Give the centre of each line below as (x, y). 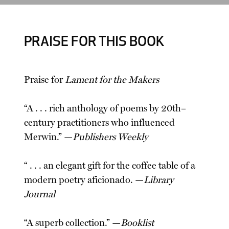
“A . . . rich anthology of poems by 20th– (105, 109)
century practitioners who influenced (100, 123)
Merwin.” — (49, 137)
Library (159, 180)
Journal (40, 194)
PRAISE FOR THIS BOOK (95, 43)
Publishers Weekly (111, 137)
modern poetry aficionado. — (84, 180)
